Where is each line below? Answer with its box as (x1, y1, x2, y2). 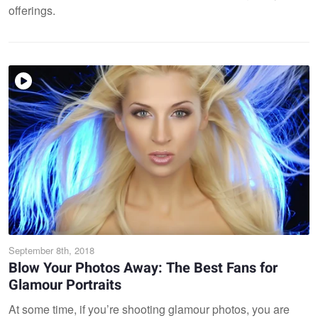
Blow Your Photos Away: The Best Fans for (9, 257, 278, 278)
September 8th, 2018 (9, 243, 94, 257)
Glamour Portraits (9, 274, 121, 295)
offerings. (9, 2, 55, 18)
